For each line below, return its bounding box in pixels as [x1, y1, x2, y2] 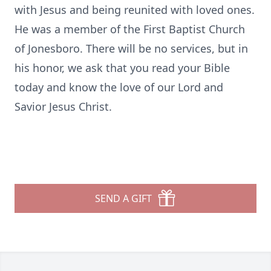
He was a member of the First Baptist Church [15, 22, 245, 36]
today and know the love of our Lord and [15, 80, 223, 94]
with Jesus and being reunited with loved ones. [15, 2, 255, 17]
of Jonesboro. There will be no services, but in [15, 41, 248, 56]
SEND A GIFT [95, 192, 152, 205]
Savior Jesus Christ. [15, 99, 112, 114]
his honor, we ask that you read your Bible [15, 60, 230, 75]
